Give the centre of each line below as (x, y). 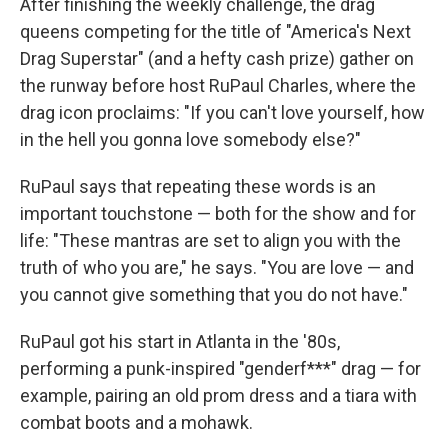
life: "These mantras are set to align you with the (210, 240)
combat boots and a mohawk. (136, 422)
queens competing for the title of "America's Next (215, 31)
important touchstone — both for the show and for (218, 213)
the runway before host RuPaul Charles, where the (218, 85)
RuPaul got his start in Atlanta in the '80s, (180, 341)
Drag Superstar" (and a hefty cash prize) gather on (217, 58)
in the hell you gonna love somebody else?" (190, 139)
